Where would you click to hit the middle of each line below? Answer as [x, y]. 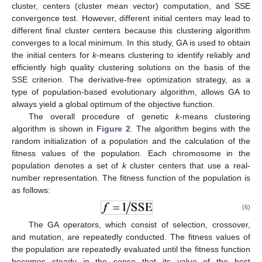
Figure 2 [113, 129]
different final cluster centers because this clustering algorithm [131, 31]
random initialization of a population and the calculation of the [131, 141]
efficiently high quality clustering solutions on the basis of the [131, 68]
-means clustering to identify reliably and [174, 55]
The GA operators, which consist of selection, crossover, [139, 225]
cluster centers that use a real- [188, 166]
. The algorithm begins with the [190, 129]
